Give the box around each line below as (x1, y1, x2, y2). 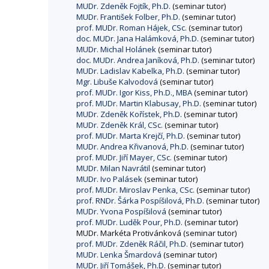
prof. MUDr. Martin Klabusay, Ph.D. (76, 98, 201, 109)
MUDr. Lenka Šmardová (76, 249, 162, 261)
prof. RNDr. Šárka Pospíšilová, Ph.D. (76, 195, 204, 207)
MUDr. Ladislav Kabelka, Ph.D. (76, 65, 184, 77)
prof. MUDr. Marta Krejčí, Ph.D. (76, 130, 185, 142)
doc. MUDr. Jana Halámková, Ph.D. (76, 33, 199, 44)
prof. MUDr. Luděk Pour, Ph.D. (76, 217, 183, 228)
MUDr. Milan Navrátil (76, 163, 150, 174)
